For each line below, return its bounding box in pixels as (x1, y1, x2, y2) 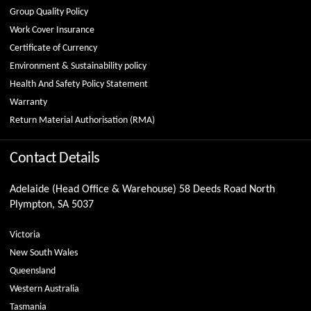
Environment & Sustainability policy (10, 61, 146, 72)
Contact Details (10, 151, 100, 167)
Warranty (10, 97, 47, 108)
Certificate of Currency (10, 43, 97, 54)
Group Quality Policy (10, 7, 88, 18)
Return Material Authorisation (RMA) (10, 115, 155, 126)
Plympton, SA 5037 (10, 199, 94, 211)
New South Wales (10, 248, 78, 259)
